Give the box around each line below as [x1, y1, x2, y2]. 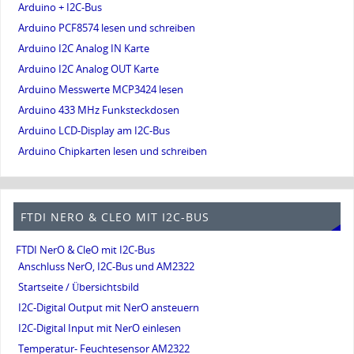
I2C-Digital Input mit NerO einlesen [18, 322, 182, 336]
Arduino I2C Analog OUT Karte [18, 62, 160, 76]
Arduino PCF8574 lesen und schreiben [18, 21, 196, 35]
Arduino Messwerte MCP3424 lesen [18, 82, 184, 96]
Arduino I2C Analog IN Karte [18, 41, 150, 55]
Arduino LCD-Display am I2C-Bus [18, 123, 171, 137]
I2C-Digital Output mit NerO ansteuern [18, 301, 200, 315]
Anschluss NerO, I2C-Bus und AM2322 [18, 260, 195, 274]
